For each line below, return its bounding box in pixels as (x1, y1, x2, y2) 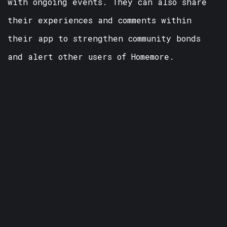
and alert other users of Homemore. (8, 51, 174, 62)
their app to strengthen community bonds (8, 32, 201, 44)
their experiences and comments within (8, 14, 192, 25)
